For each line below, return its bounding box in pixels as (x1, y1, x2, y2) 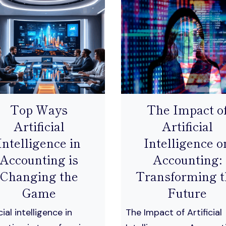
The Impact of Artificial (126, 206, 222, 218)
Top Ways (10, 100, 68, 118)
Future (167, 183, 207, 201)
